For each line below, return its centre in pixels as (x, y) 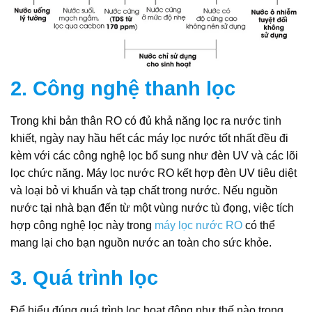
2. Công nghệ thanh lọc (123, 89)
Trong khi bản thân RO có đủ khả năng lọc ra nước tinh (146, 120)
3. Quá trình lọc (84, 278)
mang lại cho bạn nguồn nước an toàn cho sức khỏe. (141, 242)
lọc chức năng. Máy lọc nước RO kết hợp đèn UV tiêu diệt (154, 173)
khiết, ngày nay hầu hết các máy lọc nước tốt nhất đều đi (149, 138)
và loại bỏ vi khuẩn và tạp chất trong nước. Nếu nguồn (144, 190)
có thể (259, 225)
